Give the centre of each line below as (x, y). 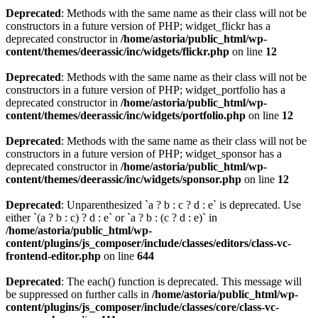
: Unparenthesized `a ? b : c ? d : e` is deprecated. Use (181, 205)
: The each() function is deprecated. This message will (181, 281)
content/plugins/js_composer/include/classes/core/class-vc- (142, 307)
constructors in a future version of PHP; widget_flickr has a (138, 26)
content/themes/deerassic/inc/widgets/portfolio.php (126, 115)
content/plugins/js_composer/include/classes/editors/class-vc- (148, 243)
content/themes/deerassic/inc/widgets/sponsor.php (124, 179)
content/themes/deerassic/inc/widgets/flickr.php (117, 51)
